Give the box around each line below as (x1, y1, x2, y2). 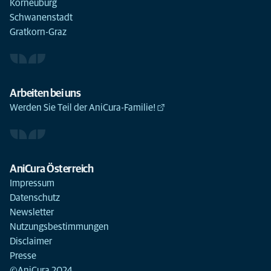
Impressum (10, 178, 54, 188)
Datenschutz (10, 193, 60, 203)
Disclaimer (10, 237, 52, 246)
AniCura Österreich (10, 164, 93, 175)
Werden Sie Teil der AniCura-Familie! (10, 103, 155, 113)
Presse (10, 251, 36, 261)
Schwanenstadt (10, 13, 73, 22)
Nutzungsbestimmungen (10, 222, 109, 232)
